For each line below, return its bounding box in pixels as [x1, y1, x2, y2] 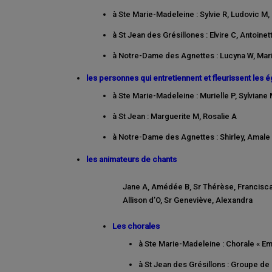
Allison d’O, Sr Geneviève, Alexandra [123, 195, 253, 205]
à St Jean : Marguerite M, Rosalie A [112, 112, 237, 121]
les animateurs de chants [86, 155, 177, 165]
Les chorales [112, 222, 160, 231]
